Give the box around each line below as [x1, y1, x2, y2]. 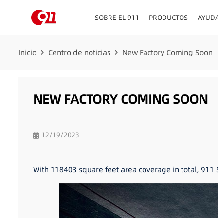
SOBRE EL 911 [95, 13, 140, 22]
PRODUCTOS [149, 13, 188, 22]
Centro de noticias [48, 47, 110, 57]
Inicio [18, 47, 36, 57]
